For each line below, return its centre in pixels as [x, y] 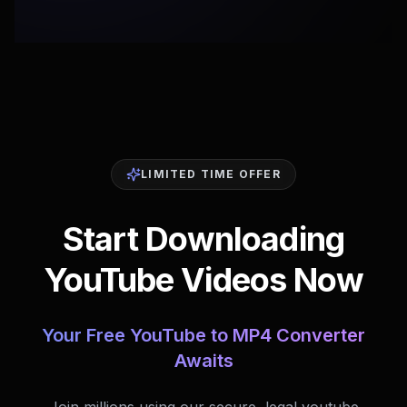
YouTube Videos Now [203, 280]
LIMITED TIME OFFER [211, 174]
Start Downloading [203, 239]
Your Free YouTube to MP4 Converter [203, 335]
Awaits [203, 361]
